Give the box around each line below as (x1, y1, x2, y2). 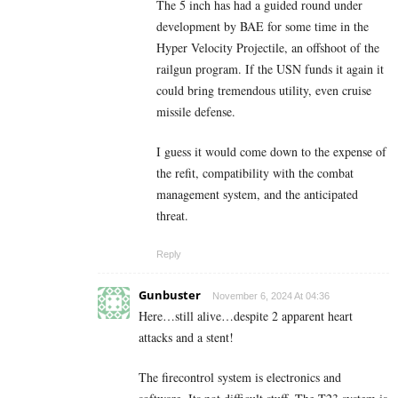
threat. (156, 206, 196, 224)
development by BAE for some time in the (156, 17, 369, 35)
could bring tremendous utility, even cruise (156, 81, 371, 99)
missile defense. (156, 102, 235, 120)
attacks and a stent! (139, 328, 234, 346)
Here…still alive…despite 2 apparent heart (139, 306, 353, 324)
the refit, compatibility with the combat (156, 163, 354, 181)
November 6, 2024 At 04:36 (212, 290, 330, 301)
